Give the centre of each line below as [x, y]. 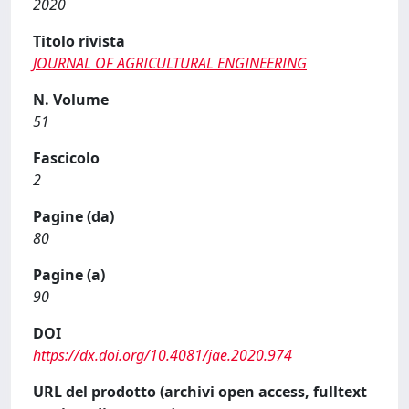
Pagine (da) [73, 216]
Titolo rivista [79, 41]
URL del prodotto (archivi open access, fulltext [200, 392]
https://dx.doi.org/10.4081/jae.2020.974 [163, 355]
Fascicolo [66, 158]
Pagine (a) [69, 275]
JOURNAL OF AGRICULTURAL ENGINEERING [170, 63]
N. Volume [71, 100]
